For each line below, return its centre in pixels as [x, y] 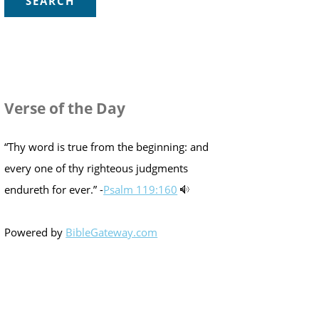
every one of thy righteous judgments [96, 168]
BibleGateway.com [112, 232]
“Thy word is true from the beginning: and [107, 146]
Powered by [35, 232]
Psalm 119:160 [141, 189]
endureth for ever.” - [54, 189]
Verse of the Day [65, 109]
